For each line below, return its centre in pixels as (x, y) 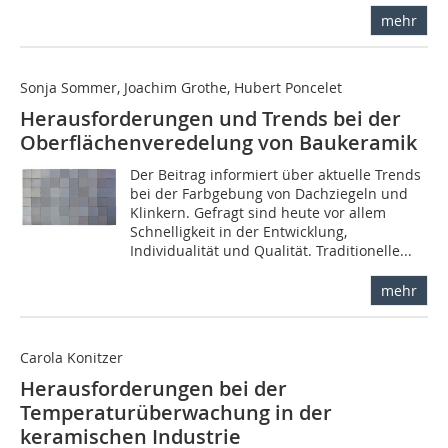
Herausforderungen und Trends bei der (210, 119)
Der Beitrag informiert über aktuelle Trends (276, 175)
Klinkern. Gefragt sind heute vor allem (258, 213)
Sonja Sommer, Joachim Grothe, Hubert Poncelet (181, 88)
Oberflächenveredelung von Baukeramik (218, 143)
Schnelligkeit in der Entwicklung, (239, 232)
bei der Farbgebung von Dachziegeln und (269, 194)
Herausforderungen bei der (153, 389)
